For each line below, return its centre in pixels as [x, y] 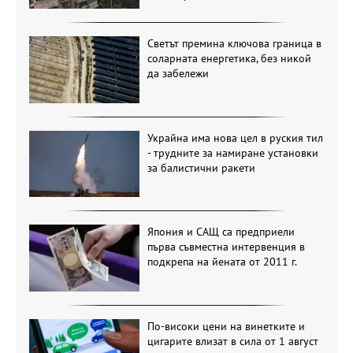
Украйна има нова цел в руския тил [235, 137]
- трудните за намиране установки [232, 152]
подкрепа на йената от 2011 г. [222, 262]
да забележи [178, 74]
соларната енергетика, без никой [229, 59]
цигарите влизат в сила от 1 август [232, 341]
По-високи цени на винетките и [226, 326]
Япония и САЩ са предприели [221, 232]
